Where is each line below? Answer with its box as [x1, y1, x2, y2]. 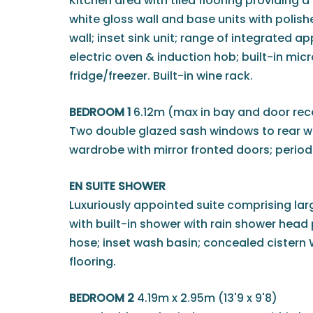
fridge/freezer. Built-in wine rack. [69, 67, 253, 84]
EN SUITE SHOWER [69, 177, 166, 194]
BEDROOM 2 [69, 289, 134, 306]
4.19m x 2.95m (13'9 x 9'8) [137, 289, 277, 306]
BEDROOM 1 [69, 103, 131, 120]
